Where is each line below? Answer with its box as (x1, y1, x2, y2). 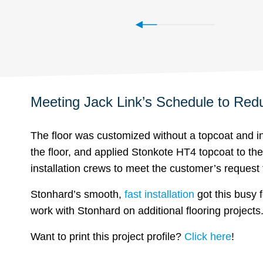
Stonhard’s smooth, (31, 188, 124, 201)
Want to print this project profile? (31, 231, 184, 243)
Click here (184, 231, 231, 243)
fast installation (124, 188, 194, 201)
